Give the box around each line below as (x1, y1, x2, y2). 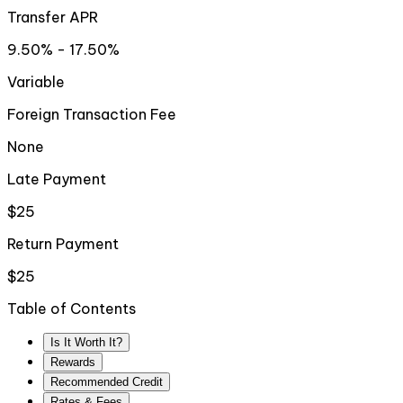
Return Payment (7, 235, 119, 254)
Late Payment (7, 170, 106, 189)
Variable (7, 73, 65, 92)
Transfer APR (7, 8, 98, 27)
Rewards (50, 355, 95, 370)
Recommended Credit (50, 375, 163, 390)
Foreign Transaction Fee (7, 105, 176, 124)
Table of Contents (7, 300, 136, 318)
